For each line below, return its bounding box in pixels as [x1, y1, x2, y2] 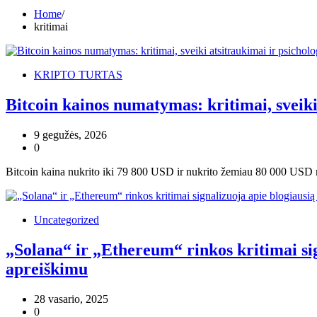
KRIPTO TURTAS [34, 68, 122, 81]
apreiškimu [6, 259, 88, 278]
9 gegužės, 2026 [34, 128, 107, 141]
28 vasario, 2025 [34, 292, 108, 305]
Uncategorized [34, 213, 99, 226]
